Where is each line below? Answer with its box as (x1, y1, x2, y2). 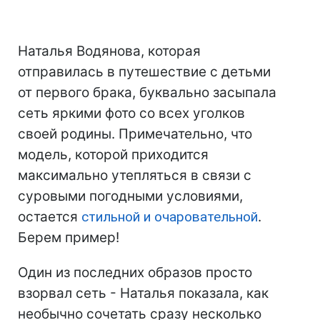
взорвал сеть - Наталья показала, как (18, 285, 269, 302)
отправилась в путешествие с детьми (18, 64, 271, 81)
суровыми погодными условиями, (18, 188, 243, 205)
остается (18, 209, 81, 226)
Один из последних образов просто (18, 264, 252, 281)
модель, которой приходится (18, 146, 209, 164)
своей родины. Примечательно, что (18, 126, 252, 143)
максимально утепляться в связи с (18, 167, 251, 184)
